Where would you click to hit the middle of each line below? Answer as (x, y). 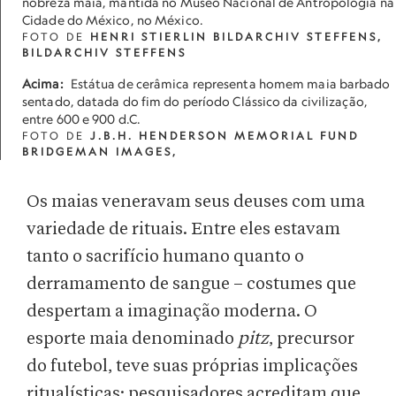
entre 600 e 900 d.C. (81, 119)
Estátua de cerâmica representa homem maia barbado (230, 84)
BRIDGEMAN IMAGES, (100, 152)
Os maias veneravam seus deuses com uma (196, 202)
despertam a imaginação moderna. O (172, 312)
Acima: (43, 84)
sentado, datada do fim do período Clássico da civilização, (195, 101)
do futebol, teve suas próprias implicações (192, 366)
